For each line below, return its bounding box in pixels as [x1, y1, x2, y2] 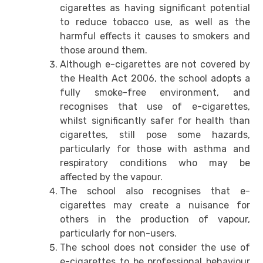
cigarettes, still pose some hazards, [60, 129, 250, 141]
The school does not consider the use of [60, 242, 250, 254]
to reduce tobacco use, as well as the [60, 16, 250, 28]
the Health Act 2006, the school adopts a [60, 73, 250, 85]
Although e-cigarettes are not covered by [60, 59, 250, 70]
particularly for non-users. [60, 228, 177, 240]
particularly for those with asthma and [60, 143, 250, 155]
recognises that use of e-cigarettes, [60, 101, 250, 113]
